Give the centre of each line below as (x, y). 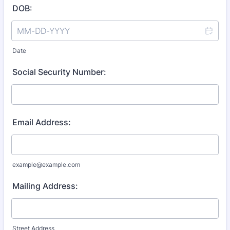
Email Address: (42, 122)
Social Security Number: (59, 72)
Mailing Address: (45, 186)
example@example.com (46, 165)
